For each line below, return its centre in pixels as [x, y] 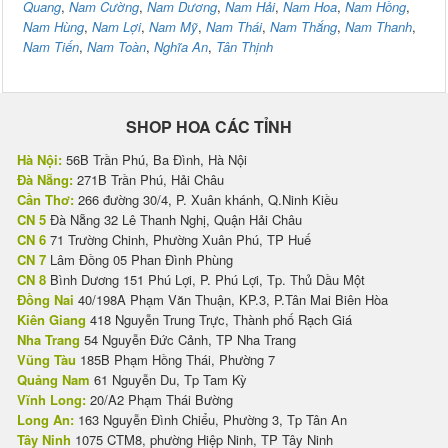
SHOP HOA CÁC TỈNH [209, 127]
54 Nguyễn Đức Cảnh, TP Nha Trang [188, 340]
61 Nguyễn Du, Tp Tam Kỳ [168, 380]
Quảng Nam [53, 380]
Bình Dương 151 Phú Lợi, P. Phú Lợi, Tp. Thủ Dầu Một [205, 280]
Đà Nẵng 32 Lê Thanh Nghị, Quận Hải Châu [174, 220]
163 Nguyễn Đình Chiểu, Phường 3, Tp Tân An [210, 420]
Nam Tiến [51, 47]
